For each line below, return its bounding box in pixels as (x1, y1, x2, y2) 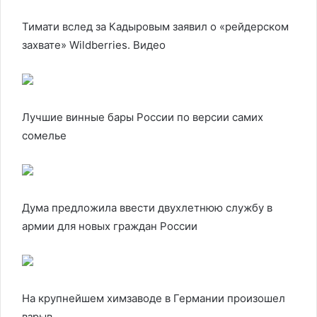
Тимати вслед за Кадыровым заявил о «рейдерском (22, 20, 289, 33)
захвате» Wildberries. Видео (22, 38, 166, 52)
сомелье (22, 129, 67, 142)
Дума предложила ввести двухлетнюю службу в (22, 201, 272, 214)
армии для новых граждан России (22, 219, 197, 233)
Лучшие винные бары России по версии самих (22, 110, 263, 124)
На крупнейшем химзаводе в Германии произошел (22, 292, 285, 305)
